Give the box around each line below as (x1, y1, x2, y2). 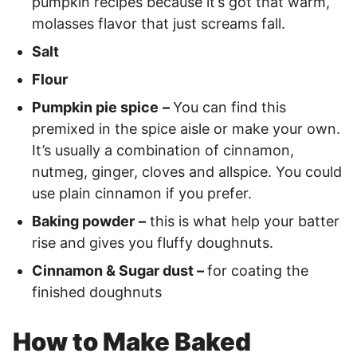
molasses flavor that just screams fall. (32, 15, 285, 32)
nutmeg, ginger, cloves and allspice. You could (32, 163, 342, 180)
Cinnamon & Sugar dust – (32, 262, 207, 279)
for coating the (207, 262, 308, 279)
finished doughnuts (32, 284, 162, 300)
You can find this (173, 99, 286, 116)
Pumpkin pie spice (32, 99, 159, 116)
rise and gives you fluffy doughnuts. (32, 234, 273, 251)
